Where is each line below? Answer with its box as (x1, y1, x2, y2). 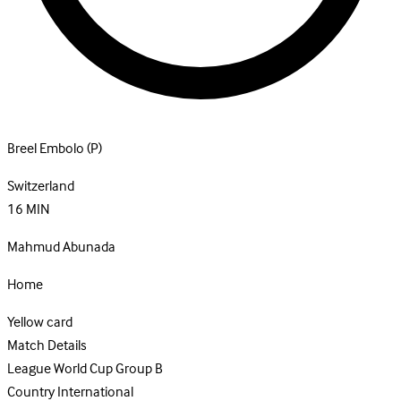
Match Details (7, 334, 87, 358)
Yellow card (7, 311, 73, 335)
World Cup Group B (54, 357, 163, 381)
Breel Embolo (7, 137, 84, 161)
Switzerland (7, 175, 74, 199)
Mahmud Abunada (7, 235, 115, 260)
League (7, 357, 51, 381)
